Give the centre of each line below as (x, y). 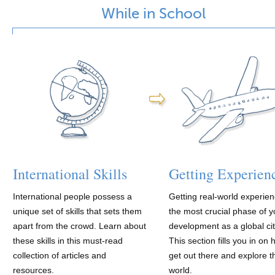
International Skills (70, 174)
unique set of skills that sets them (77, 211)
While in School (153, 14)
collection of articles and (60, 255)
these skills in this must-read (68, 241)
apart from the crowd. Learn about (79, 226)
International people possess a (72, 196)
